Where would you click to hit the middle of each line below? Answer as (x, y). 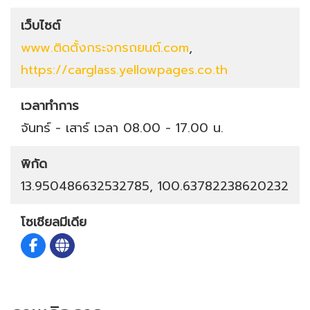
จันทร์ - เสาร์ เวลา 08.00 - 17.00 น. (122, 128)
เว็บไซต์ (40, 25)
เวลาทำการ (50, 106)
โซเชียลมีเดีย (54, 222)
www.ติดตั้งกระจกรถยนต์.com (105, 47)
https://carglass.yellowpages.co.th (124, 70)
